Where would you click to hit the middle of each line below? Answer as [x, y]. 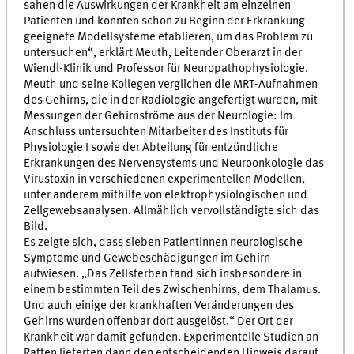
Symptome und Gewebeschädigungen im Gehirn [147, 258]
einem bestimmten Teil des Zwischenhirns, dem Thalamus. [173, 290]
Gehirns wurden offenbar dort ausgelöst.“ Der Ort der [159, 321]
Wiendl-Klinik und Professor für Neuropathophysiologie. [166, 68]
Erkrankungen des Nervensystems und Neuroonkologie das [174, 163]
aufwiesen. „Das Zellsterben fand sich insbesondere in [163, 274]
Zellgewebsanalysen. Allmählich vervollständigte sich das [172, 211]
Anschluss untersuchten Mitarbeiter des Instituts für [156, 132]
